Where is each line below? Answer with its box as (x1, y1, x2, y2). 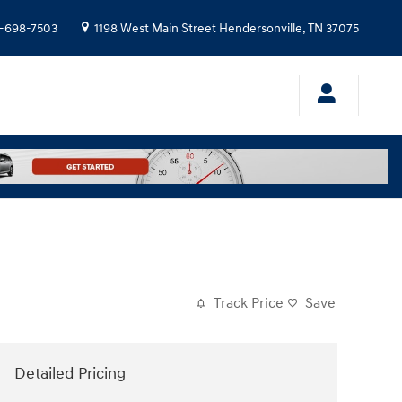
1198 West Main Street (94, 22, 216, 36)
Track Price (214, 294, 284, 312)
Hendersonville (219, 22, 302, 36)
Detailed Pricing (14, 363, 126, 384)
